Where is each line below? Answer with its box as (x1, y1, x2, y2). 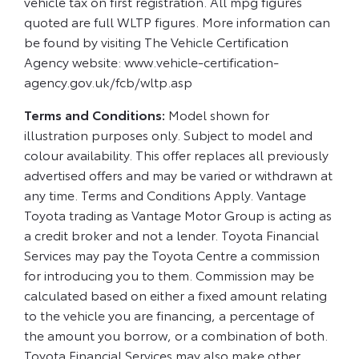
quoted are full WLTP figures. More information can (24, 12, 330, 31)
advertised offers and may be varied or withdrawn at (24, 165, 333, 184)
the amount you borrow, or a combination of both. (24, 325, 328, 345)
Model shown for (168, 105, 269, 124)
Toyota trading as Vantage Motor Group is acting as (24, 205, 332, 224)
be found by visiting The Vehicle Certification (24, 32, 288, 51)
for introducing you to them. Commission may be (24, 265, 314, 284)
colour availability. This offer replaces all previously (24, 145, 329, 164)
